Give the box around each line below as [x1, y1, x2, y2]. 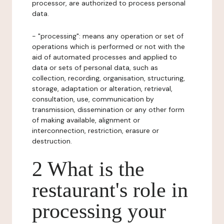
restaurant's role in [32, 178, 188, 201]
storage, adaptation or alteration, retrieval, [32, 84, 172, 93]
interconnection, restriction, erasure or [32, 126, 159, 135]
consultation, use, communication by [32, 94, 154, 103]
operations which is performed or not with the [32, 42, 185, 51]
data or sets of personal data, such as [32, 63, 158, 72]
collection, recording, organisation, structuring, [32, 73, 185, 82]
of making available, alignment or [32, 115, 140, 124]
